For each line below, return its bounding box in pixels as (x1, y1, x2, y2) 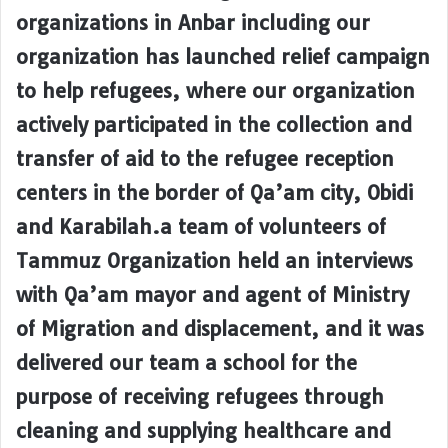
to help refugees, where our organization (16, 78, 415, 104)
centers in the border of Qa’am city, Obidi (16, 180, 413, 206)
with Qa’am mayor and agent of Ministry (16, 282, 409, 308)
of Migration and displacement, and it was (16, 316, 424, 342)
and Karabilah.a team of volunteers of (16, 214, 386, 240)
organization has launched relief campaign (16, 44, 430, 70)
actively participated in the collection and (16, 112, 412, 138)
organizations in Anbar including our (16, 10, 370, 36)
